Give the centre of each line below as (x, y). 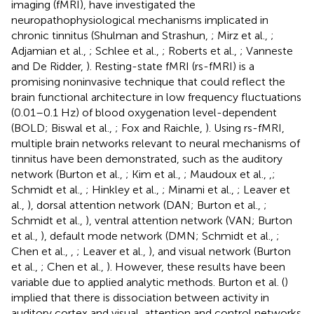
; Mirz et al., (241, 35)
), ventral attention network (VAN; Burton (189, 220)
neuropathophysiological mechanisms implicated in (140, 20)
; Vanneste (266, 50)
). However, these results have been (196, 266)
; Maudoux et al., (226, 174)
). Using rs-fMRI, (245, 128)
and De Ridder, (49, 66)
